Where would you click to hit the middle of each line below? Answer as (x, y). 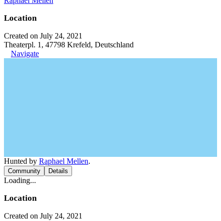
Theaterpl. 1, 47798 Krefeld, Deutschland (69, 44)
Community (24, 171)
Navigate (25, 53)
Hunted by (21, 161)
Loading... (20, 180)
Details (58, 171)
